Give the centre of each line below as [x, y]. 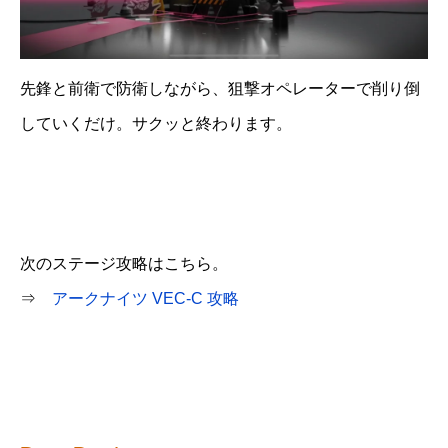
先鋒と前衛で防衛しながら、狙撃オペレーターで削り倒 [220, 88]
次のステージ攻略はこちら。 [124, 264]
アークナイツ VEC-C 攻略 [145, 299]
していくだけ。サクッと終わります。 [156, 123]
